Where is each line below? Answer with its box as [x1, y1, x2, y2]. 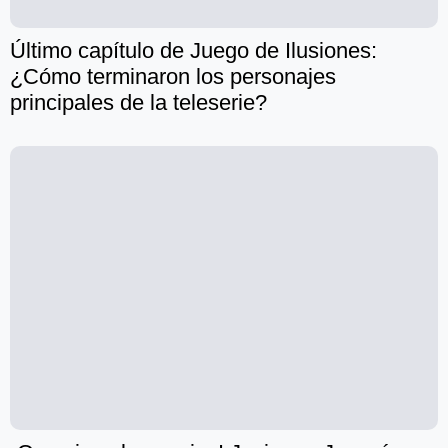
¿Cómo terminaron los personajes [10, 64, 336, 90]
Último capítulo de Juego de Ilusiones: [10, 38, 377, 64]
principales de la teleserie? [10, 90, 267, 116]
